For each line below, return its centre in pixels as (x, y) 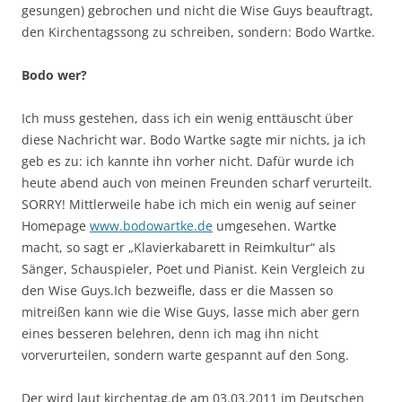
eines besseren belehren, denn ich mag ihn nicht (170, 333)
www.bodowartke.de (151, 226)
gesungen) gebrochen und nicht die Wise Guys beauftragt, (197, 10)
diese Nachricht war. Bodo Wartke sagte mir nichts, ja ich (194, 140)
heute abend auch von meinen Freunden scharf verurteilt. (197, 183)
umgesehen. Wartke (275, 226)
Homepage (56, 226)
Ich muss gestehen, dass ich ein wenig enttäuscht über (188, 118)
